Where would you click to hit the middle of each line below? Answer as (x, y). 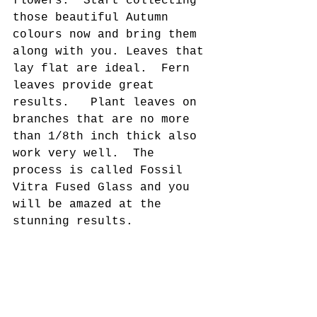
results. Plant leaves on (108, 103)
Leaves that (168, 52)
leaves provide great (87, 86)
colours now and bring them (108, 35)
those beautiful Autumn (94, 18)
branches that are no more (105, 120)
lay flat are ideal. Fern (105, 69)
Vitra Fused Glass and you (105, 188)
